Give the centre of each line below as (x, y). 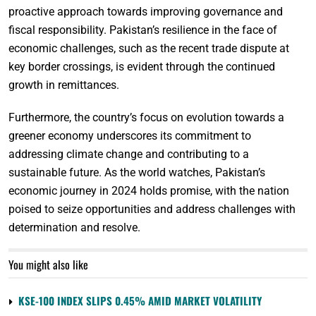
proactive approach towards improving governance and (146, 11)
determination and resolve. (74, 227)
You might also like (48, 264)
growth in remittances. (64, 85)
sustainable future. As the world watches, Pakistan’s (137, 172)
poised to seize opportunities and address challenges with (152, 209)
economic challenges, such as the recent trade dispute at (149, 48)
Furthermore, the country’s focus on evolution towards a (146, 117)
